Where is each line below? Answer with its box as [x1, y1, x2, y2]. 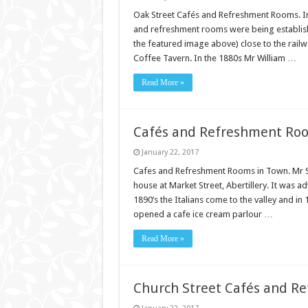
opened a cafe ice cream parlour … [133, 209, 273, 220]
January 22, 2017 [141, 148, 199, 157]
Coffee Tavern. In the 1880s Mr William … [133, 53, 296, 64]
